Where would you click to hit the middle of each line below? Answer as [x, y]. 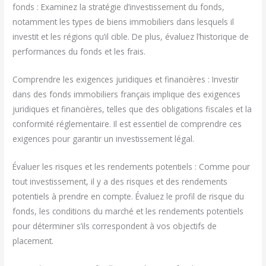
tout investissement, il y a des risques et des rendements [120, 182]
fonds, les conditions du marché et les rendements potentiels [128, 211]
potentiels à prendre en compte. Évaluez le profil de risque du [129, 197]
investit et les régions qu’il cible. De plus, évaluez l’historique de [131, 37]
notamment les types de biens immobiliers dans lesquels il [123, 22]
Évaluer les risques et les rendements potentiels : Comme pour [132, 167]
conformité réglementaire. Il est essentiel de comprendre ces [127, 124]
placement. [33, 241]
